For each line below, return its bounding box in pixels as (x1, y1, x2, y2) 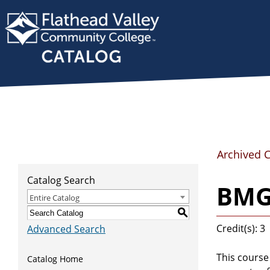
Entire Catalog (30, 192, 80, 203)
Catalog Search (27, 174, 95, 187)
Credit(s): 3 (216, 222, 265, 235)
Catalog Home (27, 253, 83, 265)
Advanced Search (27, 222, 105, 236)
